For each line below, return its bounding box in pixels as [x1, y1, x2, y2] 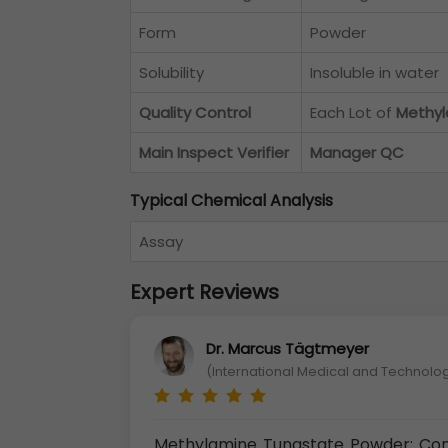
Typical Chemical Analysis [130, 189, 333, 213]
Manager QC [310, 142, 404, 164]
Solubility [139, 62, 204, 84]
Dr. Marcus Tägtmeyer [206, 337, 369, 359]
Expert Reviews [130, 278, 279, 307]
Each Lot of [310, 102, 396, 124]
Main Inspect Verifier [139, 142, 289, 164]
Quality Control [139, 102, 251, 124]
